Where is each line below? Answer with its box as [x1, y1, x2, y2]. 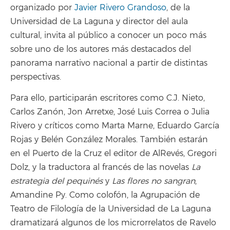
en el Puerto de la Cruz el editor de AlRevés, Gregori [10, 148, 217, 159]
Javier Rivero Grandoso [74, 3, 166, 13]
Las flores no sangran [112, 176, 195, 186]
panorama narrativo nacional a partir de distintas [10, 58, 207, 69]
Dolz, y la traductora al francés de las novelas [10, 162, 189, 172]
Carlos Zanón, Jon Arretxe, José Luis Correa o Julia [10, 106, 209, 117]
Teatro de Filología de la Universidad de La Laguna [10, 203, 211, 214]
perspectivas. [10, 72, 61, 83]
